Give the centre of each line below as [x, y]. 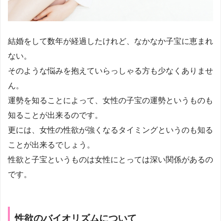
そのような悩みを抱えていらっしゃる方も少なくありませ [110, 71]
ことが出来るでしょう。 [51, 145]
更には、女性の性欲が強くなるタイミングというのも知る [110, 130]
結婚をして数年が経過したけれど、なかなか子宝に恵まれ [110, 41]
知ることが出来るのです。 [55, 115]
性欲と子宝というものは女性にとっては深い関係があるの [110, 160]
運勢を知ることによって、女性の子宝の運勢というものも [110, 101]
